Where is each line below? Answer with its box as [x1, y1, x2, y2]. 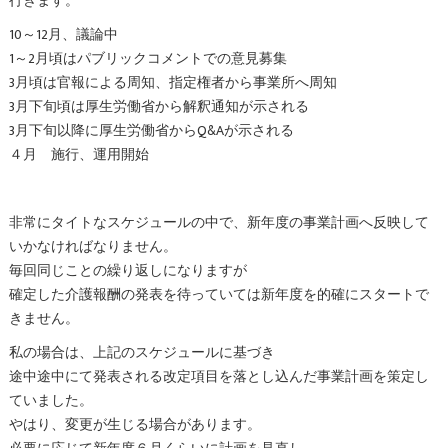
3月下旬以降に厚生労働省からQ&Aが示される [8, 119, 294, 142]
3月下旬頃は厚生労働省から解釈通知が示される [8, 95, 309, 118]
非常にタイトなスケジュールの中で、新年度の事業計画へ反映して [8, 211, 429, 234]
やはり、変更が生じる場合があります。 [8, 413, 261, 436]
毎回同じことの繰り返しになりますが [8, 259, 247, 282]
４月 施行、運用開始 [8, 143, 149, 166]
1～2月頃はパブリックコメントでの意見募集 [8, 47, 287, 70]
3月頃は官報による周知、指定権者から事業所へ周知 [8, 71, 337, 94]
